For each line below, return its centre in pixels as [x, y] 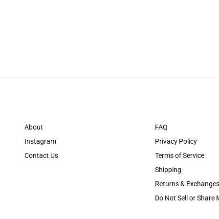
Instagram [40, 141]
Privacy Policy [176, 141]
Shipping [168, 169]
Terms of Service [180, 155]
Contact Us [41, 155]
